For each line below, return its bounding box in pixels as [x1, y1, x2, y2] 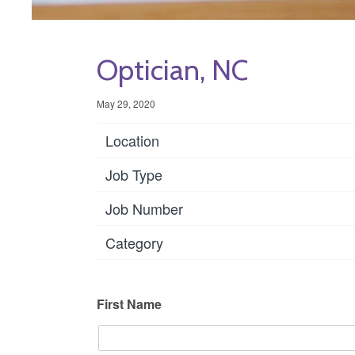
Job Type [105, 163, 162, 185]
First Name [97, 295, 162, 313]
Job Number [105, 197, 183, 219]
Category [105, 231, 163, 253]
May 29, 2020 [97, 97, 155, 110]
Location [105, 129, 159, 151]
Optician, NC [97, 52, 248, 87]
